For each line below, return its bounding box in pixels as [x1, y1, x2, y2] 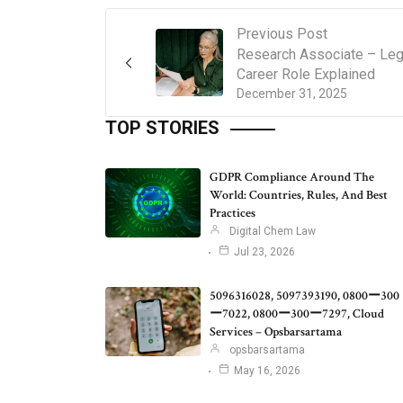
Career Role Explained [237, 66, 375, 84]
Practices [210, 205, 255, 222]
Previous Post [237, 25, 327, 43]
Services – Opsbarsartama [210, 324, 342, 341]
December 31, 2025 [237, 86, 347, 102]
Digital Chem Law [229, 225, 316, 238]
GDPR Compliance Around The [210, 169, 374, 186]
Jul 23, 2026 [234, 246, 295, 259]
